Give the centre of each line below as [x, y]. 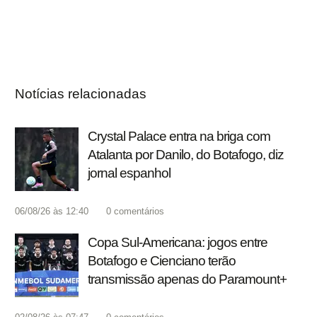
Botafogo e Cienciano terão [162, 261]
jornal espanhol [129, 173]
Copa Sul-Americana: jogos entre [178, 243]
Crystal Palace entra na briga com [179, 137]
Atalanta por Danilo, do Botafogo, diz [186, 155]
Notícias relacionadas [81, 94]
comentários [139, 212]
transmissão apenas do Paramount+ [187, 279]
